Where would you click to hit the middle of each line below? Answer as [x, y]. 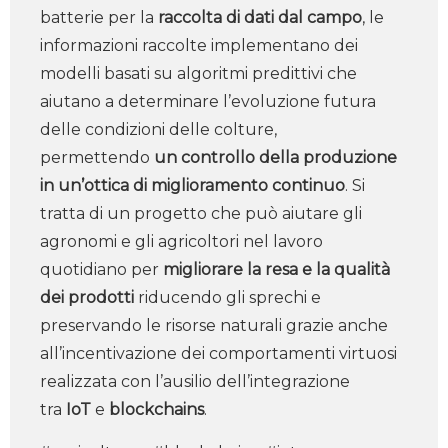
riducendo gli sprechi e [227, 297]
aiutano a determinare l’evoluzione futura [208, 101]
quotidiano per [101, 269]
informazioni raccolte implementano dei [199, 45]
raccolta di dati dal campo [260, 17]
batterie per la [99, 17]
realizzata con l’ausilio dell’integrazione [195, 381]
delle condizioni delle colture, [158, 129]
